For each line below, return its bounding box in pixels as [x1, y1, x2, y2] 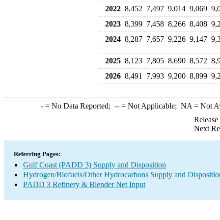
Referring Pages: [14, 150, 60, 158]
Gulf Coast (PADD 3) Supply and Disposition [23, 161, 166, 169]
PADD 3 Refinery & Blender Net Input [23, 180, 145, 189]
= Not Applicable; [119, 102, 181, 110]
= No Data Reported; [43, 102, 114, 110]
